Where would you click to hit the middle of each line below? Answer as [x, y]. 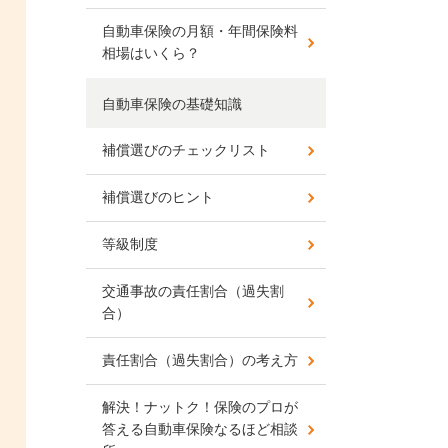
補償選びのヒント [158, 197]
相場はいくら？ [151, 53]
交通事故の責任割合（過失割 [193, 291]
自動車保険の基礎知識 [172, 104]
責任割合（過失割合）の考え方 [200, 360]
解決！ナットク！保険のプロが [200, 407]
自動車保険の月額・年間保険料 [200, 31]
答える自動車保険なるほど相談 [200, 429]
